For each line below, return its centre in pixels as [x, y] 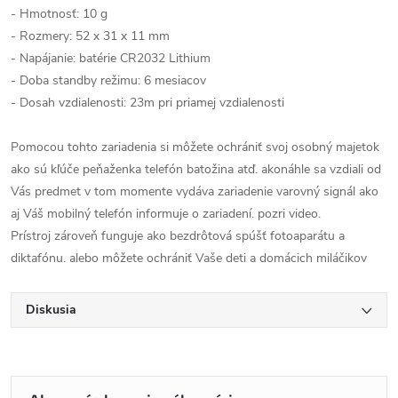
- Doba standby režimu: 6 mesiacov [108, 80]
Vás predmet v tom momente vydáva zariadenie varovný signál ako [195, 191]
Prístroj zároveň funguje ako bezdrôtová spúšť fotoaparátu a [178, 235]
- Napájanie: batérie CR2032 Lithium [111, 58]
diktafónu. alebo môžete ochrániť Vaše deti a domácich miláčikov [189, 258]
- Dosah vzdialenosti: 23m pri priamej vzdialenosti [149, 102]
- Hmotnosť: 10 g [59, 13]
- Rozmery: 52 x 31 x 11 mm [90, 36]
